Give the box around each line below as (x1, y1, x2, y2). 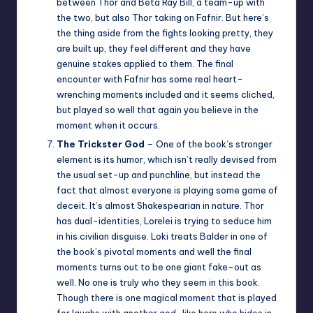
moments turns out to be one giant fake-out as (57, 261, 261, 272)
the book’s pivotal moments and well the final (57, 245, 252, 257)
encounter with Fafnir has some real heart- (57, 73, 243, 85)
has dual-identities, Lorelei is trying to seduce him (57, 214, 272, 226)
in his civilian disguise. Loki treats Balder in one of (57, 230, 268, 242)
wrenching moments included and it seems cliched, (57, 88, 275, 100)
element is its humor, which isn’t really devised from (57, 153, 277, 165)
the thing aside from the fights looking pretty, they (57, 27, 273, 38)
